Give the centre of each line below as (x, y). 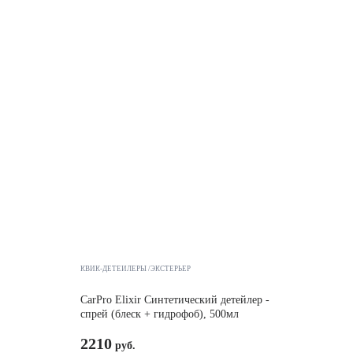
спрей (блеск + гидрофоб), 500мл (159, 314)
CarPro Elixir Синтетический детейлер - (175, 300)
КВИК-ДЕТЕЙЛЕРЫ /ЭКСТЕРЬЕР (135, 269)
